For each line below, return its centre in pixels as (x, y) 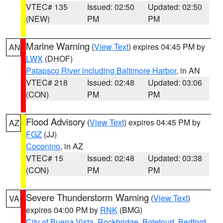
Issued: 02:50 (111, 7)
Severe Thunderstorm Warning (87, 197)
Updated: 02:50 (175, 7)
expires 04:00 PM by (63, 210)
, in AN (188, 70)
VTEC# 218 (47, 82)
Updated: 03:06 (175, 82)
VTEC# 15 (45, 158)
